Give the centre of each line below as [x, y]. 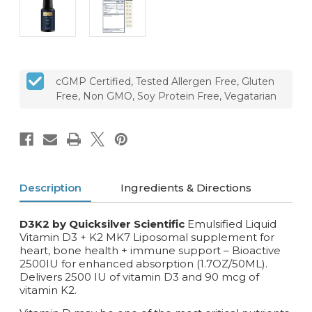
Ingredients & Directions [186, 187]
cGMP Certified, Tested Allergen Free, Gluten [165, 81]
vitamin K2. [49, 290]
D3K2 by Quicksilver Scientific [102, 224]
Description [50, 187]
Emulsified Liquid [232, 224]
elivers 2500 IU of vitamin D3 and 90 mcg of [144, 276]
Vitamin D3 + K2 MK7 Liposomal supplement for [147, 237]
